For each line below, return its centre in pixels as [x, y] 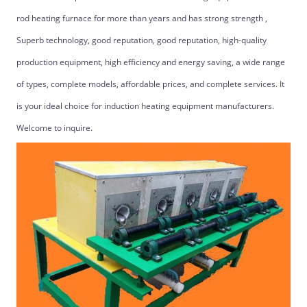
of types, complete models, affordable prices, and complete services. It [150, 84]
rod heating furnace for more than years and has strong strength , [142, 18]
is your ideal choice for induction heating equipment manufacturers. [145, 106]
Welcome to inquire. [54, 128]
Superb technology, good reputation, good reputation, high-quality [141, 40]
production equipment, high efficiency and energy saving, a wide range [150, 62]
